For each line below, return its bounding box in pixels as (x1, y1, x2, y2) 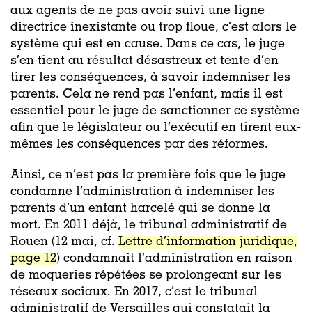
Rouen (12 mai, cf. (10, 235, 118, 249)
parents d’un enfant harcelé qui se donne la (10, 202, 270, 215)
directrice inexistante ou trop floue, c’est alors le (10, 21, 297, 34)
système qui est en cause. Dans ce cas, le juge (10, 38, 285, 51)
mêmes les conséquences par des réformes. (10, 138, 268, 151)
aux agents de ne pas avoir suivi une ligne (10, 4, 265, 17)
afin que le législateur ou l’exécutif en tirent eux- (10, 121, 301, 134)
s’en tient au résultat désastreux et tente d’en (10, 54, 279, 68)
